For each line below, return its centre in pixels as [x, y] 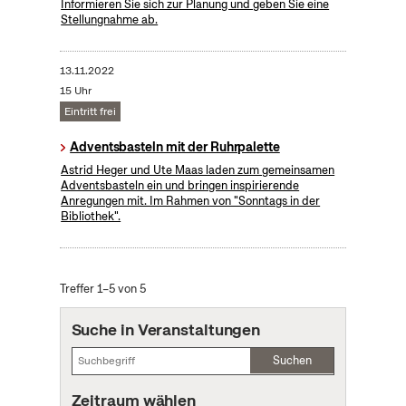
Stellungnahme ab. [110, 19]
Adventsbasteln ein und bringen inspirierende [180, 185]
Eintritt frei [90, 111]
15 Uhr [75, 90]
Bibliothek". [91, 216]
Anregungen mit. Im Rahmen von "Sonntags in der [191, 200]
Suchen [292, 360]
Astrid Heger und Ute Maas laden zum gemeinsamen [198, 169]
